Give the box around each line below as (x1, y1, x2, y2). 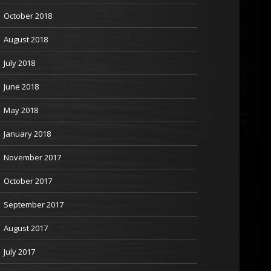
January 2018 (4, 128, 51, 139)
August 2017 (4, 223, 48, 233)
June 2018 (4, 81, 39, 92)
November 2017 (4, 152, 61, 163)
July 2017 (4, 246, 35, 257)
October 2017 (4, 175, 52, 186)
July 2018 (4, 57, 35, 68)
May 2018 (4, 105, 38, 116)
